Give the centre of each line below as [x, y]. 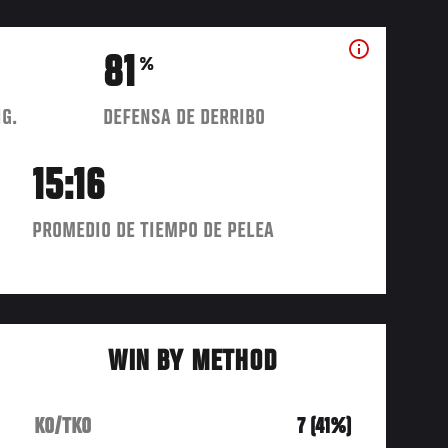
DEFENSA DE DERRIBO [184, 117]
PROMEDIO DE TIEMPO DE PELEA [153, 230]
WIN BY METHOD [192, 362]
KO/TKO [63, 426]
